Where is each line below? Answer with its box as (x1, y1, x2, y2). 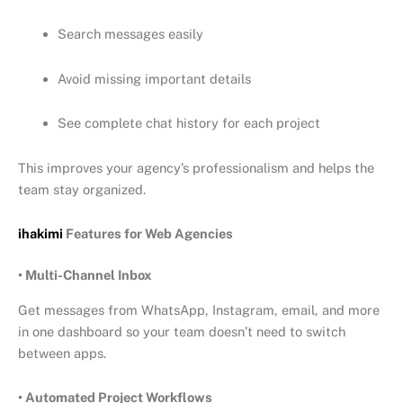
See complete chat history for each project (57, 115, 320, 131)
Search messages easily (57, 26, 203, 42)
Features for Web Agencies (66, 226, 233, 242)
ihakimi (18, 226, 63, 242)
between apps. (18, 345, 106, 361)
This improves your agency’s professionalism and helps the (18, 159, 374, 175)
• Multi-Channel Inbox (18, 267, 152, 283)
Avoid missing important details (57, 70, 251, 86)
